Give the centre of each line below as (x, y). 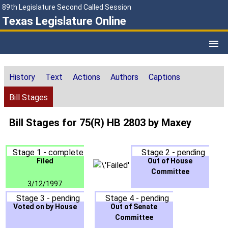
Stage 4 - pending (137, 198)
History (22, 77)
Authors (124, 77)
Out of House (170, 161)
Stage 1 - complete (48, 153)
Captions (164, 77)
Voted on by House (45, 207)
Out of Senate (134, 207)
